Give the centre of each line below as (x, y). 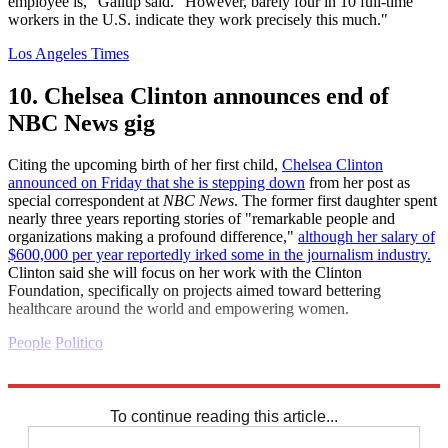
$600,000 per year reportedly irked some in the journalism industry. (219, 255)
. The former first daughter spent (335, 201)
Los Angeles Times (68, 53)
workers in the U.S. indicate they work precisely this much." (198, 19)
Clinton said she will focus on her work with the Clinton (185, 273)
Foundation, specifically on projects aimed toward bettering (194, 291)
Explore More (52, 377)
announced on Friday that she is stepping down (156, 183)
